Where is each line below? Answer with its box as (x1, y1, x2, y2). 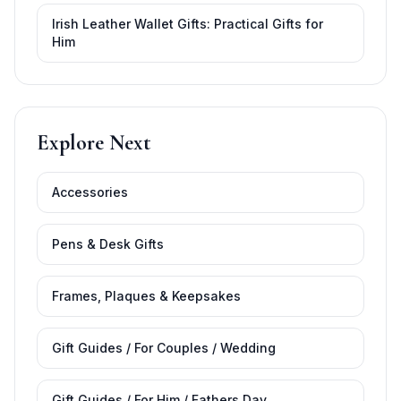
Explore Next (37, 130, 151, 157)
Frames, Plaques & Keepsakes (52, 288, 241, 304)
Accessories (52, 184, 128, 200)
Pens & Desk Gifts (52, 236, 164, 252)
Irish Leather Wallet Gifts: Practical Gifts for (52, 16, 323, 32)
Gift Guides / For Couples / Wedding (52, 340, 276, 356)
